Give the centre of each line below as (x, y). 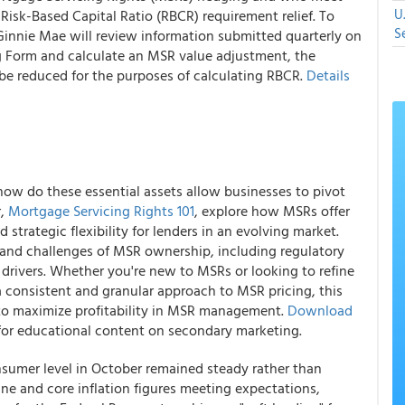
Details (328, 75)
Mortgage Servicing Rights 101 (101, 211)
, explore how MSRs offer (272, 211)
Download (320, 310)
